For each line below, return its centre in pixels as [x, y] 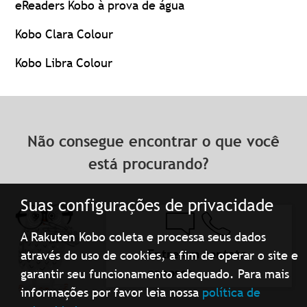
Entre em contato [197, 254]
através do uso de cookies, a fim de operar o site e [160, 255]
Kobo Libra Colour [64, 62]
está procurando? [153, 164]
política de [232, 292]
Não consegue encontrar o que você [153, 141]
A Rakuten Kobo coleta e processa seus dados [144, 237]
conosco [170, 272]
